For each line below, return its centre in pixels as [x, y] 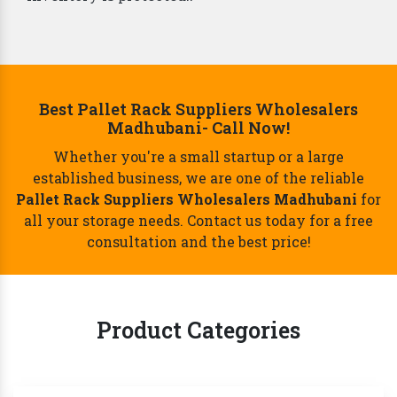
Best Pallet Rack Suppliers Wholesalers [198, 109]
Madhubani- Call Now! [198, 128]
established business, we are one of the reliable [198, 178]
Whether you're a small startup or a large [198, 157]
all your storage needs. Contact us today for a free [198, 221]
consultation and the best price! [198, 242]
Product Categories [198, 331]
